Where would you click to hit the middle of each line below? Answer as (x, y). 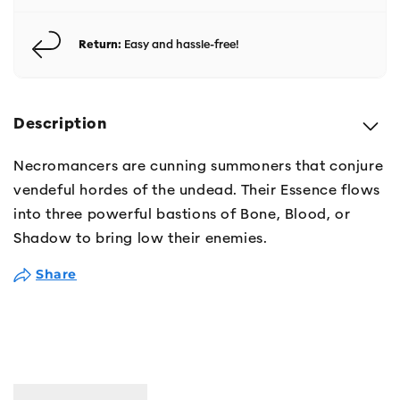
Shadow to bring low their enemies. (141, 238)
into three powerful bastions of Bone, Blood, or (182, 214)
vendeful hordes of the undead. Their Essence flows (197, 190)
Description (60, 124)
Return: (100, 44)
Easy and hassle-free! (180, 44)
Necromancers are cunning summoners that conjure (199, 166)
